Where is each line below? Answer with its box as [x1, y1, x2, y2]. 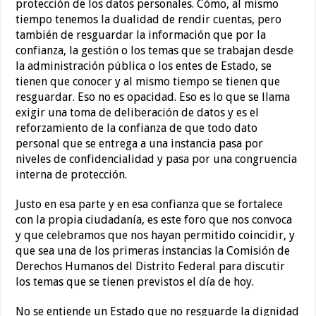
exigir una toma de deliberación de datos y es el [16, 106, 260, 120]
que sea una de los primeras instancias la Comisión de [16, 244, 291, 258]
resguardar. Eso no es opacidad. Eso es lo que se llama [16, 90, 291, 104]
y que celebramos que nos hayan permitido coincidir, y [16, 229, 296, 243]
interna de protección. [16, 168, 128, 182]
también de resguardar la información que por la [16, 28, 267, 42]
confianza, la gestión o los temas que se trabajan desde [16, 44, 294, 58]
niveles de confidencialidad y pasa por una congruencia [16, 152, 298, 166]
